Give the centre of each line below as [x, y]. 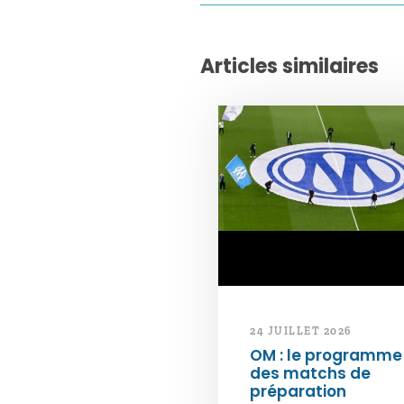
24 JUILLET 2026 [301, 331]
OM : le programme [326, 356]
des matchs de [310, 374]
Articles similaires [289, 67]
